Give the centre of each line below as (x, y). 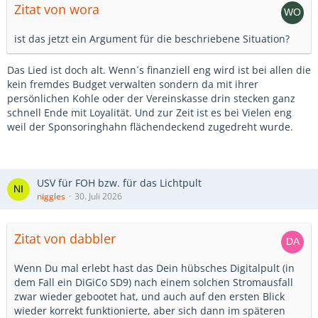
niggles (51, 196)
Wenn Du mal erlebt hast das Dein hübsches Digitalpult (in (154, 268)
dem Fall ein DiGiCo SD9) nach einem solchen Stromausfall (154, 282)
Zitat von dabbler (65, 238)
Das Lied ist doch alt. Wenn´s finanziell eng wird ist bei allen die (159, 70)
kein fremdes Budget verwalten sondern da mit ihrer (133, 84)
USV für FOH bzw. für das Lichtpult (119, 183)
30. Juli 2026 (98, 196)
